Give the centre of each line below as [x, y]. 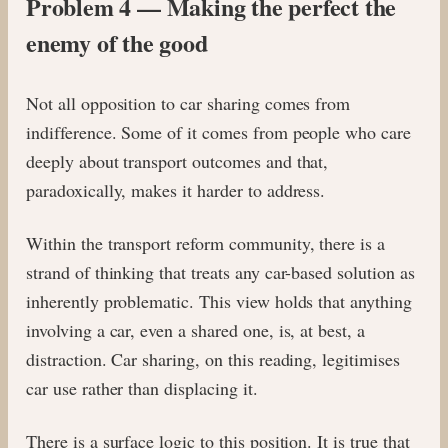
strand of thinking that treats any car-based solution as [220, 271]
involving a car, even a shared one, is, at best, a [195, 329]
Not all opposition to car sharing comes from [188, 102]
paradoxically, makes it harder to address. [176, 189]
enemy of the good [117, 42]
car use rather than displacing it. [142, 387]
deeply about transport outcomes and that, [177, 160]
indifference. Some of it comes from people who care [218, 131]
